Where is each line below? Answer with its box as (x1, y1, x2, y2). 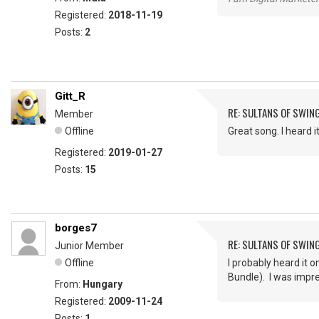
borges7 (55, 221, 97, 234)
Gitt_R (55, 90, 85, 103)
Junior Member (55, 240, 124, 251)
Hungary (83, 278, 122, 290)
